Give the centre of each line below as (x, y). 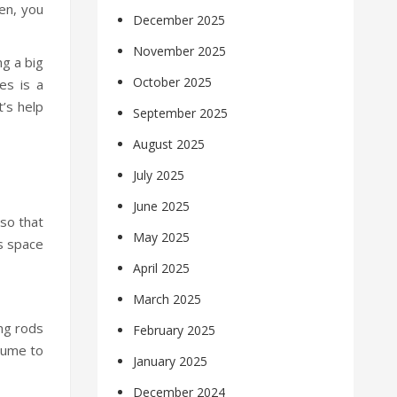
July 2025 (159, 175)
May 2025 (162, 237)
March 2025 (167, 300)
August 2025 (169, 144)
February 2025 (175, 331)
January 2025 (171, 362)
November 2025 (180, 51)
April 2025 (162, 269)
